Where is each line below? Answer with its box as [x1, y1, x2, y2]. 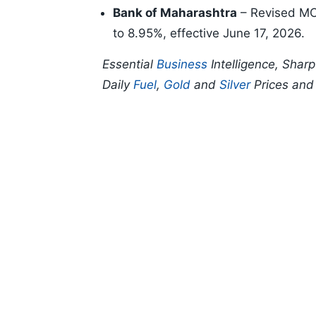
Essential [102, 57, 157, 72]
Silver [219, 78, 250, 92]
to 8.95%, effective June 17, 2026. [113, 26, 305, 41]
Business [157, 57, 207, 72]
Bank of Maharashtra [113, 6, 237, 20]
